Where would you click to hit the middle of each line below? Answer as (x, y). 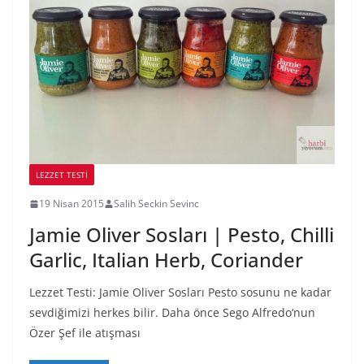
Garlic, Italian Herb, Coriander (166, 260)
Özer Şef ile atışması (85, 333)
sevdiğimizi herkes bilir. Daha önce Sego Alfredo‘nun (172, 313)
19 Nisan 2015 (71, 204)
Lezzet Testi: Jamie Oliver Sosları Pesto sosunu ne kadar (180, 292)
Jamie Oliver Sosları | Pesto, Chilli (182, 235)
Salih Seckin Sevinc (156, 204)
